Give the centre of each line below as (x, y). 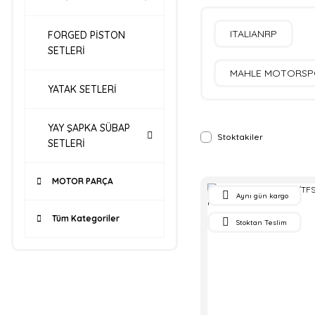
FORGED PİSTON (86, 35)
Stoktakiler (240, 137)
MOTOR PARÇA (83, 181)
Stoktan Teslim (261, 222)
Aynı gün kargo (262, 195)
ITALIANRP (253, 34)
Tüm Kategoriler (86, 218)
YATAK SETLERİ (82, 89)
